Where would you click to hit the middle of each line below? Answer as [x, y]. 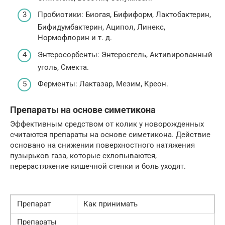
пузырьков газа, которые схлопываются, [83, 156]
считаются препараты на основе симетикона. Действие [110, 135]
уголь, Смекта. [63, 67]
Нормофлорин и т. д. [75, 38]
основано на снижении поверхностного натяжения [102, 145]
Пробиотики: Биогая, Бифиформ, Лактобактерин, [124, 15]
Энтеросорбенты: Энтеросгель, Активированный [125, 54]
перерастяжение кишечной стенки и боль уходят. [98, 166]
